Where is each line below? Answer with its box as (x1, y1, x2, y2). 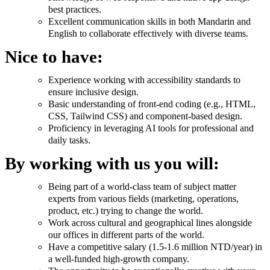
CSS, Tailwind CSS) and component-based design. (48, 110, 242, 121)
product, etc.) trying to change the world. (48, 205, 203, 216)
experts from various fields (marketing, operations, (48, 193, 239, 204)
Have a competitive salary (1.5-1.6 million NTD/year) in (48, 241, 262, 252)
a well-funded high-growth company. (48, 253, 192, 264)
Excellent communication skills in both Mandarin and (48, 16, 251, 27)
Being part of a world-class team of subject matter (48, 181, 236, 192)
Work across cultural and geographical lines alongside (48, 217, 252, 228)
